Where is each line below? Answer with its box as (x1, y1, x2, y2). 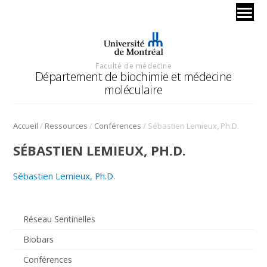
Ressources (45, 120, 88, 131)
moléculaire (104, 81, 163, 98)
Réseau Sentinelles (23, 213, 95, 225)
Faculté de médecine (95, 60, 172, 70)
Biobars (23, 233, 54, 245)
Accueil (13, 120, 39, 131)
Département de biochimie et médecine (35, 68, 232, 85)
